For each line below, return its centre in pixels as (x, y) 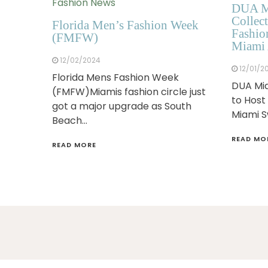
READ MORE (74, 144)
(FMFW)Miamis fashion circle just (129, 92)
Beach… (70, 120)
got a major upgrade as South (122, 106)
